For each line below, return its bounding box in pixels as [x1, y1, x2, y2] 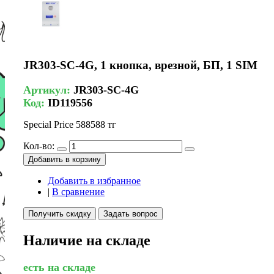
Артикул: [23, 83, 73, 96]
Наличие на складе [23, 232, 150, 248]
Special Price [23, 119, 73, 130]
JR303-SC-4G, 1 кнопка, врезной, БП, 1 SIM [23, 59, 257, 72]
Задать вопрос [103, 209, 158, 218]
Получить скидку [28, 209, 91, 218]
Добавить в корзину [28, 154, 101, 164]
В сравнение [52, 186, 105, 197]
